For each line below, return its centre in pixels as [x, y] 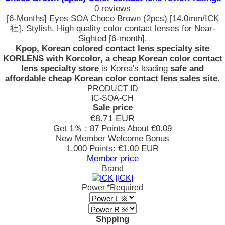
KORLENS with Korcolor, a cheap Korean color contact [113, 59]
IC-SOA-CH [113, 98]
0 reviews [113, 8]
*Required [124, 188]
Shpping [113, 219]
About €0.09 [148, 128]
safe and [187, 69]
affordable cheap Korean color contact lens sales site [111, 79]
